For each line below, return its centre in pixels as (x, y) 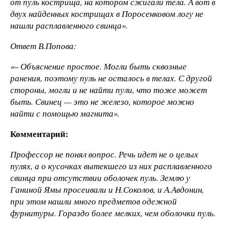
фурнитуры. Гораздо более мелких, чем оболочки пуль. (113, 213)
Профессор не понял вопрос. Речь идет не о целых (104, 154)
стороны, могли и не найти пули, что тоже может (109, 89)
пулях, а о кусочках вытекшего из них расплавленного (111, 166)
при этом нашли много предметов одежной (94, 201)
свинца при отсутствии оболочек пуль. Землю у (100, 177)
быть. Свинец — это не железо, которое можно (102, 101)
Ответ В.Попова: (43, 46)
